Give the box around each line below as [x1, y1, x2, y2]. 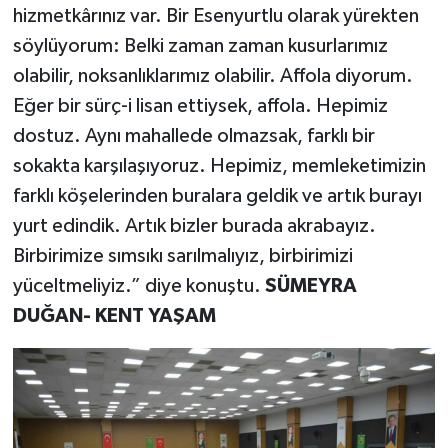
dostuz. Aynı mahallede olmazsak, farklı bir [12, 126, 375, 147]
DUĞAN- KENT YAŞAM [12, 306, 216, 327]
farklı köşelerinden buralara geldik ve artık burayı [12, 186, 422, 207]
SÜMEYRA [264, 276, 357, 297]
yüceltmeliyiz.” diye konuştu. [12, 276, 265, 297]
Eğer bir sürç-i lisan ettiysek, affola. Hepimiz [12, 96, 388, 117]
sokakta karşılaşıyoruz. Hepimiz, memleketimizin [12, 156, 426, 177]
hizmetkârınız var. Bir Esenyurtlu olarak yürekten [12, 6, 419, 27]
